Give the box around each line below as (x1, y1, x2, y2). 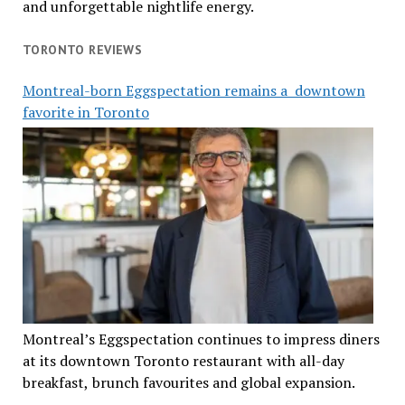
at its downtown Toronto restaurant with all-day (22, 351, 344, 372)
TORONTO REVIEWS (22, 42, 143, 59)
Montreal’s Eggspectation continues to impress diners (22, 329, 380, 350)
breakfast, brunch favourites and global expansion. (22, 372, 355, 393)
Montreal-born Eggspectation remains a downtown (22, 80, 365, 100)
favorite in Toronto (22, 101, 149, 122)
